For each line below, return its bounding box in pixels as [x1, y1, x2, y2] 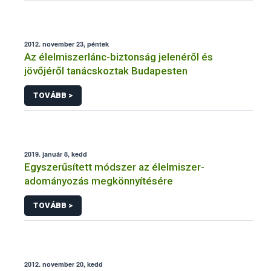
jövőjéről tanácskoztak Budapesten [24, 65, 188, 77]
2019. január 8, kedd [24, 149, 87, 158]
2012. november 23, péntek [24, 39, 109, 49]
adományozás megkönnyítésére [24, 174, 173, 187]
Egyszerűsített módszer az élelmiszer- [24, 160, 204, 173]
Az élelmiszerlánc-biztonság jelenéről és [24, 51, 213, 64]
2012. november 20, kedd [24, 259, 103, 269]
